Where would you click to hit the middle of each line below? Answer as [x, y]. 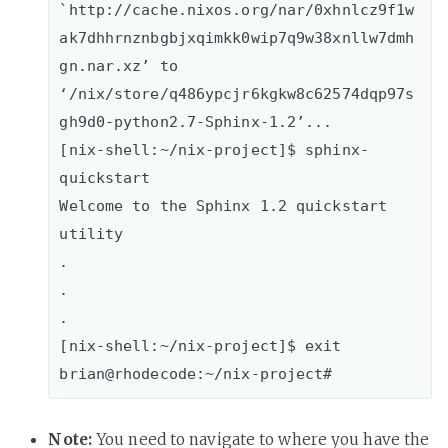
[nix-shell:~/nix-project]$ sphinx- [214, 150]
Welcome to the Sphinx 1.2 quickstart [223, 206]
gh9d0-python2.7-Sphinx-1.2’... [196, 122]
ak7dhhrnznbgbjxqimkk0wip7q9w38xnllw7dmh [237, 38]
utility [91, 234]
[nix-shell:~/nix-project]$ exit [200, 346]
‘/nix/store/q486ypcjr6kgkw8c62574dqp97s [237, 94]
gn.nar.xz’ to [118, 66]
